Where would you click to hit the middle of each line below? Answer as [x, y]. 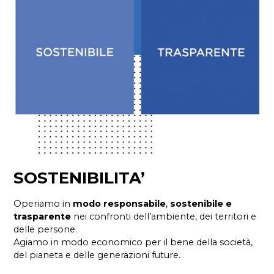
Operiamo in [43, 204]
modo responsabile [120, 204]
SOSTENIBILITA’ [80, 178]
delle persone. [46, 230]
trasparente [43, 217]
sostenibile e [200, 204]
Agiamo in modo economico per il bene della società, [133, 243]
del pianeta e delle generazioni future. [97, 255]
